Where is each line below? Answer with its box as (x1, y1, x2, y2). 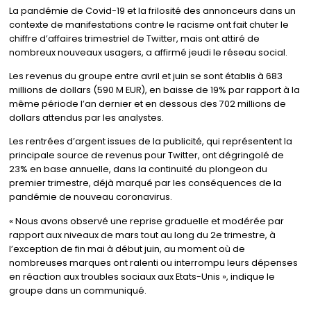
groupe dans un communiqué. (8, 284, 146, 296)
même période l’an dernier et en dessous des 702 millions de (8, 97, 286, 110)
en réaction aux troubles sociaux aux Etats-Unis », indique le (8, 270, 275, 283)
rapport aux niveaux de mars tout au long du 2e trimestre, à (8, 228, 276, 241)
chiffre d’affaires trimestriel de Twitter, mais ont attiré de (8, 32, 260, 44)
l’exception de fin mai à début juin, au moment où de (8, 242, 245, 255)
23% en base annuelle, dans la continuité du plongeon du (8, 163, 267, 176)
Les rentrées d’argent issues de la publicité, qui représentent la (8, 135, 292, 148)
